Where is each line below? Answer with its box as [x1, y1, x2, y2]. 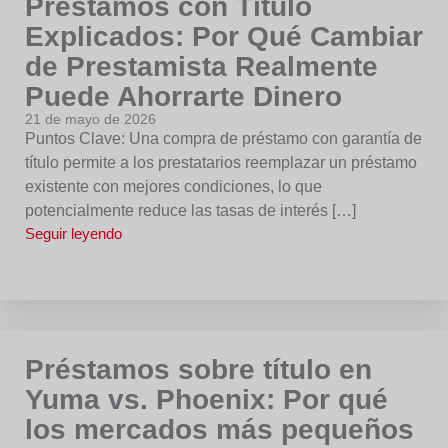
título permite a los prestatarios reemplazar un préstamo [25, 154, 417, 171]
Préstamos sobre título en [25, 354, 372, 385]
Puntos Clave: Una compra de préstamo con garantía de [25, 130, 422, 147]
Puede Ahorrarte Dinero [25, 81, 342, 112]
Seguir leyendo [25, 225, 122, 242]
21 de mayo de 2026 [25, 111, 156, 127]
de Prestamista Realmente [25, 51, 378, 82]
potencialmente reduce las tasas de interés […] [25, 202, 356, 219]
